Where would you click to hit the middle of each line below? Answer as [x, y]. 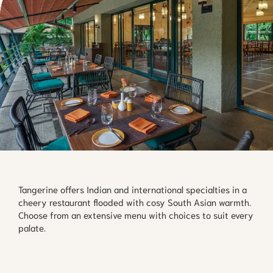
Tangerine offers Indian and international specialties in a [133, 189]
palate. [32, 227]
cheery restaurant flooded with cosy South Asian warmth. [135, 201]
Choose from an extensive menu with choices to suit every [136, 214]
